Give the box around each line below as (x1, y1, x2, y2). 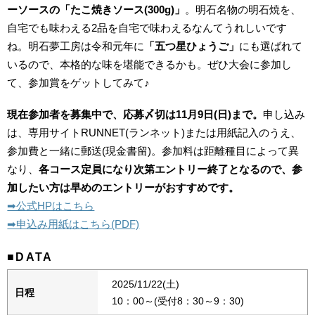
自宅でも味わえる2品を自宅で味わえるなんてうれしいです (7, 22, 288, 34)
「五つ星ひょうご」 (144, 40, 240, 53)
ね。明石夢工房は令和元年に (7, 40, 145, 53)
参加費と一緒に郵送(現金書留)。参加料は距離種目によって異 (7, 144, 300, 157)
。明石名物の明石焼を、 (185, 4, 302, 16)
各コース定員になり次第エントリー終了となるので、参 (39, 162, 303, 175)
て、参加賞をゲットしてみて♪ (7, 77, 150, 89)
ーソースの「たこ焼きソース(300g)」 (7, 4, 186, 16)
